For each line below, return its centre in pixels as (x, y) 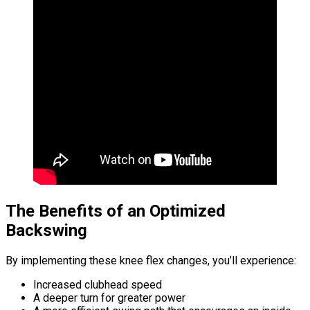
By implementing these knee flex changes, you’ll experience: (151, 260)
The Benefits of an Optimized (116, 211)
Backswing (46, 230)
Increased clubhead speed (98, 284)
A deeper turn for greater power (109, 298)
